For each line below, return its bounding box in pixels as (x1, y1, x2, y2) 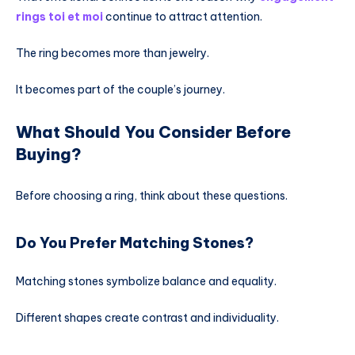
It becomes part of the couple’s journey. (16, 82, 225, 97)
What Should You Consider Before (16, 122, 291, 143)
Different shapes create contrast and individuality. (16, 310, 279, 325)
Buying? (16, 144, 82, 165)
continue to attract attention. (103, 10, 262, 25)
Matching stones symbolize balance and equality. (16, 273, 277, 288)
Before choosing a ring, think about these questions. (16, 188, 288, 203)
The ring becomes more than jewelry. (16, 46, 209, 61)
